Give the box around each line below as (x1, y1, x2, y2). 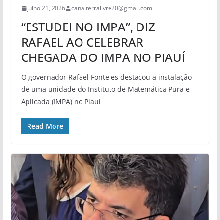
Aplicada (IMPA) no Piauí (21, 97, 101, 107)
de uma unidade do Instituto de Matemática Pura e (21, 84, 190, 94)
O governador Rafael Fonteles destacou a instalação (21, 72, 192, 82)
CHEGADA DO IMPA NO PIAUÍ (21, 49, 185, 66)
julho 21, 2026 (27, 4, 65, 13)
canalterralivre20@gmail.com (71, 4, 152, 13)
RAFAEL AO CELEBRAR (21, 34, 143, 51)
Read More (27, 121, 63, 131)
